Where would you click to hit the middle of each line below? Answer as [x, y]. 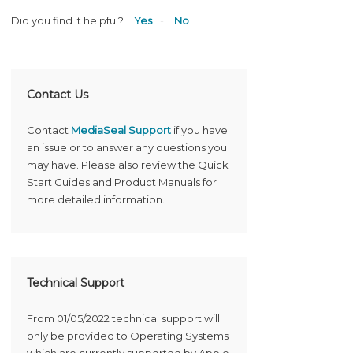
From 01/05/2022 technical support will [123, 319]
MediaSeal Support [121, 130]
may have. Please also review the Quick [128, 165]
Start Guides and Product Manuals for [122, 182]
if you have [199, 130]
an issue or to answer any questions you [127, 148]
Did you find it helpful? [67, 21]
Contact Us [58, 95]
